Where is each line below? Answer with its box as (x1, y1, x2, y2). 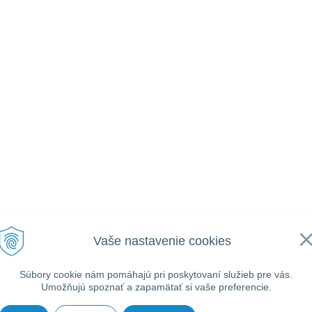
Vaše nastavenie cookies (93, 234, 231, 249)
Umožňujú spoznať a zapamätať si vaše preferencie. (40, 281, 272, 292)
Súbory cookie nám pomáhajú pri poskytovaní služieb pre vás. (19, 269, 292, 280)
